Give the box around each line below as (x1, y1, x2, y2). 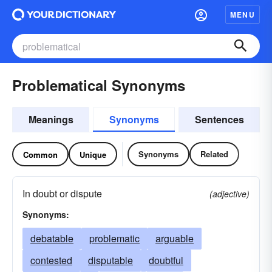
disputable (88, 253, 133, 267)
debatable (30, 231, 73, 245)
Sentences (194, 112, 244, 126)
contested (30, 253, 72, 267)
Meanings (28, 112, 73, 126)
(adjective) (209, 188, 250, 200)
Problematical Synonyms (12, 75, 185, 95)
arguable (155, 231, 194, 245)
